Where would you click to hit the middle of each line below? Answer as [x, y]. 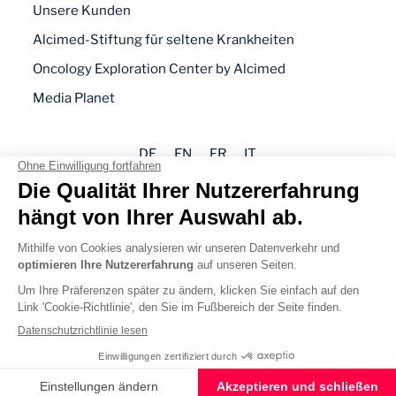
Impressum [198, 257]
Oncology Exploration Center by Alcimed [160, 69]
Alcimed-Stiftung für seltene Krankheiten [164, 40]
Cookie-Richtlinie [198, 316]
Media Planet [74, 98]
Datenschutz [198, 286]
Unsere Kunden [82, 11]
